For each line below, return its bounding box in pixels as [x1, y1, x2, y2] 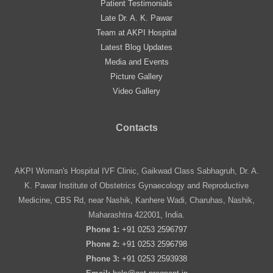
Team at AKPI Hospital [96, 28, 177, 38]
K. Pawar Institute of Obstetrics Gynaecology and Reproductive [24, 180, 249, 190]
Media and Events [104, 57, 169, 67]
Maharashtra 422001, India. [88, 210, 185, 219]
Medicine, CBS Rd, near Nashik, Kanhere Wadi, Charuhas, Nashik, [18, 195, 255, 205]
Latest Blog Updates [101, 43, 172, 52]
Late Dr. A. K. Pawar [101, 13, 172, 23]
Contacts [115, 122, 158, 133]
